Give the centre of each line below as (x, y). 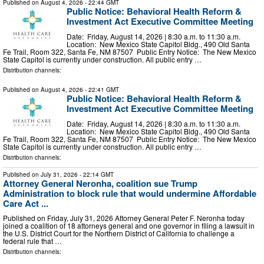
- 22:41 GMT (101, 90)
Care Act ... (26, 203)
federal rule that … (32, 241)
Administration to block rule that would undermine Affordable (130, 193)
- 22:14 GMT (96, 174)
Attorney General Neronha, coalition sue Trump (100, 183)
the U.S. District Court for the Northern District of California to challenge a (119, 233)
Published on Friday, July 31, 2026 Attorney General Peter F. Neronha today (124, 218)
